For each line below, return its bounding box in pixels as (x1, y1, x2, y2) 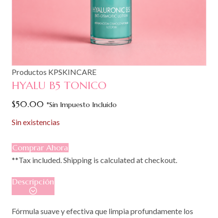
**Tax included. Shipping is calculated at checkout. (12, 155, 177, 164)
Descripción (12, 177, 54, 186)
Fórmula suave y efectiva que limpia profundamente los (12, 206, 193, 216)
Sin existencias (12, 117, 60, 127)
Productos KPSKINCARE (12, 67, 96, 76)
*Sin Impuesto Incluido (46, 100, 117, 109)
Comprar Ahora (12, 143, 68, 152)
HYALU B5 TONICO (12, 79, 107, 92)
